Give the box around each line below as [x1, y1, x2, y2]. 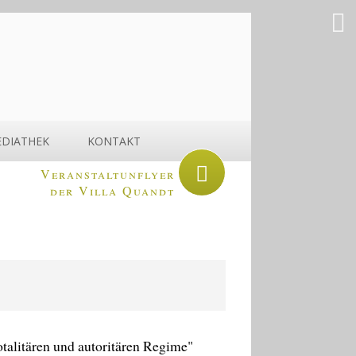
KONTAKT [87, 133, 141, 149]
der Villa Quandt [50, 181, 175, 199]
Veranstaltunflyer [41, 164, 175, 182]
